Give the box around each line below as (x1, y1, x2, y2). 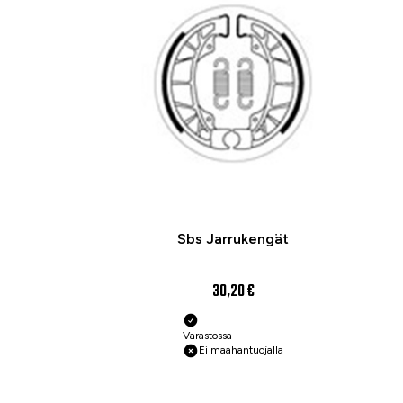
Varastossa (183, 329, 232, 343)
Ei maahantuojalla (199, 344, 283, 357)
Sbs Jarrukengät (177, 230, 289, 248)
